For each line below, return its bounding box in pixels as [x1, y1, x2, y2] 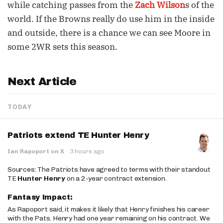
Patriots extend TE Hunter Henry [7, 131, 149, 139]
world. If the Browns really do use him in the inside [7, 13, 215, 24]
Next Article [7, 76, 77, 88]
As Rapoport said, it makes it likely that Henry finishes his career [7, 205, 210, 214]
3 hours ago [70, 148, 105, 155]
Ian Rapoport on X [7, 148, 64, 155]
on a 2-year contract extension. [65, 174, 167, 183]
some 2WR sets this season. [7, 41, 117, 52]
